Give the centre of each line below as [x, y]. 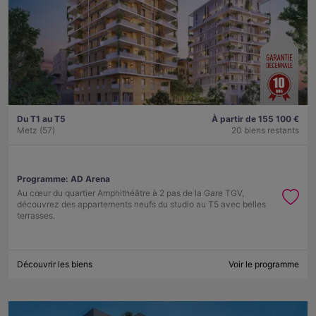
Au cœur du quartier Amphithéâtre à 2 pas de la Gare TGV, [130, 193]
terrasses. [36, 216]
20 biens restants [265, 130]
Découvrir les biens [55, 265]
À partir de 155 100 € [255, 119]
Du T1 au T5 [41, 119]
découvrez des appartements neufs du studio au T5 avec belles [141, 205]
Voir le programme [264, 265]
